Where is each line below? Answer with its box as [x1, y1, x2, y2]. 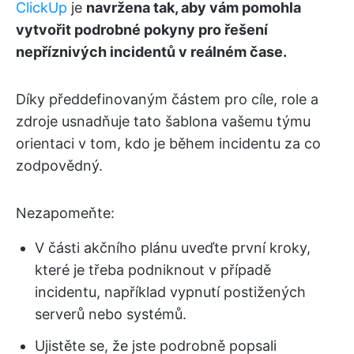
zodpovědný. [16, 157, 103, 175]
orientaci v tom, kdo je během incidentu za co [16, 135, 321, 153]
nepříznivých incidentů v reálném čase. [16, 43, 287, 61]
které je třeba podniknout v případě [35, 262, 271, 279]
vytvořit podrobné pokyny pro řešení [16, 21, 268, 39]
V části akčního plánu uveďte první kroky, [35, 239, 311, 257]
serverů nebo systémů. [35, 306, 186, 323]
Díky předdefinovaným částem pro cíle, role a [16, 91, 318, 108]
